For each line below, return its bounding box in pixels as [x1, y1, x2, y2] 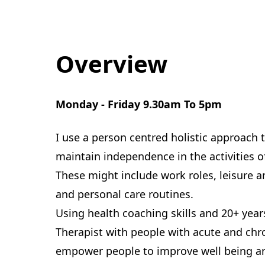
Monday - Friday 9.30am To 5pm [56, 97, 222, 111]
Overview [56, 47, 167, 80]
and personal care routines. [56, 187, 193, 201]
